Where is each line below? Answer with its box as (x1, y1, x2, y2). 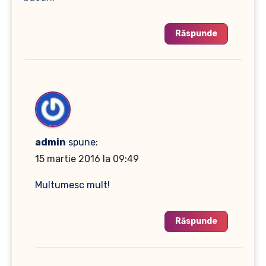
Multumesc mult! (35, 179, 110, 191)
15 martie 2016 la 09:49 (35, 153, 139, 165)
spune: (68, 137, 98, 148)
